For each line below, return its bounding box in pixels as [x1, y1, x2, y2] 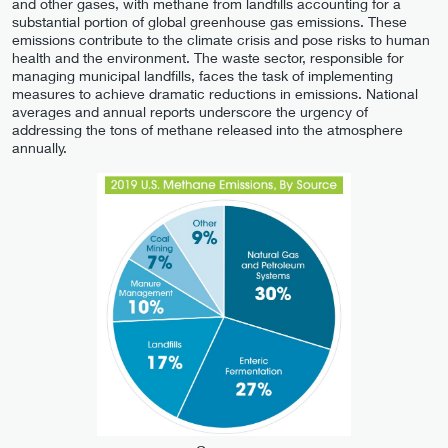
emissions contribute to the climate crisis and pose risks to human [12, 31, 430, 49]
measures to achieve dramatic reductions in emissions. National [12, 85, 418, 103]
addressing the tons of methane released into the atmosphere [12, 121, 403, 139]
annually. [12, 139, 67, 157]
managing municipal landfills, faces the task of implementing [12, 67, 393, 85]
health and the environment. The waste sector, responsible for [12, 49, 404, 67]
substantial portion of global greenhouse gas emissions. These [12, 13, 407, 31]
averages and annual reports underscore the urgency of [12, 103, 368, 121]
